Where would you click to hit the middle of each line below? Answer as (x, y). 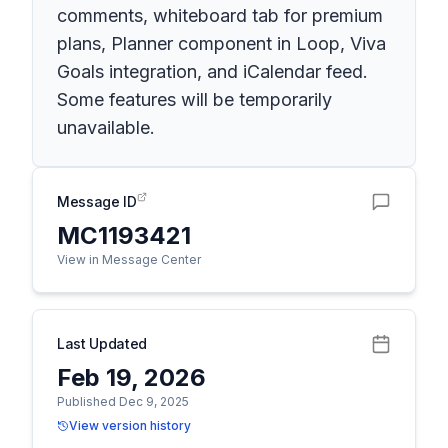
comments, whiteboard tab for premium (220, 15)
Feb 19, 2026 (131, 377)
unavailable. (106, 127)
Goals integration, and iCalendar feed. (212, 71)
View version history (130, 425)
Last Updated (102, 343)
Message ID (97, 201)
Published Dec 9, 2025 (123, 401)
